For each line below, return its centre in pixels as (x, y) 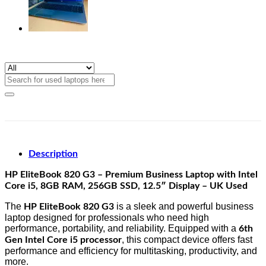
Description (53, 153)
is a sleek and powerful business (184, 206)
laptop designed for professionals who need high (107, 217)
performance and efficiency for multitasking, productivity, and (131, 251)
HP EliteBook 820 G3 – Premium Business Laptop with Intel (131, 174)
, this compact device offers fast (187, 239)
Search (19, 78)
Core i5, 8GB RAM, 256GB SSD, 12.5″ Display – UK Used (126, 186)
